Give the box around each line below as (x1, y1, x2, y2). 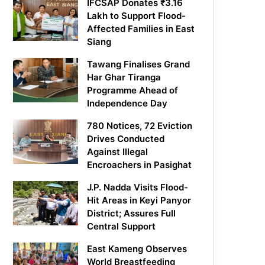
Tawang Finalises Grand (87, 59, 190, 70)
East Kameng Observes (87, 243, 188, 255)
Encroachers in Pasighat (87, 159, 192, 171)
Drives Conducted (87, 133, 165, 145)
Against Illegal (87, 146, 148, 158)
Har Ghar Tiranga (87, 72, 161, 83)
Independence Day (87, 98, 168, 109)
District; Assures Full (87, 208, 176, 219)
